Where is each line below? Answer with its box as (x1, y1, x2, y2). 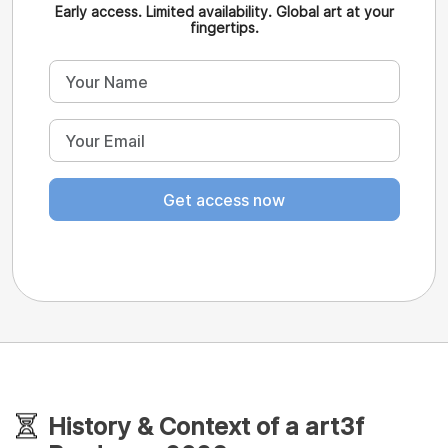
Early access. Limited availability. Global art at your (54, 3, 394, 21)
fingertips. (189, 19, 259, 37)
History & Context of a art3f (48, 412, 364, 442)
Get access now (163, 189, 285, 210)
